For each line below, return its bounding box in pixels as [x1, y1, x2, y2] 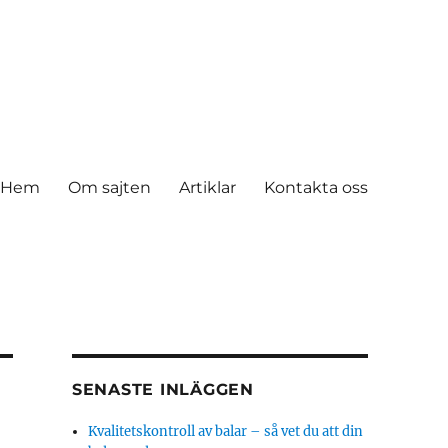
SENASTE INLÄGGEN [71, 380, 254, 399]
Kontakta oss [263, 178, 368, 197]
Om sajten [67, 178, 151, 197]
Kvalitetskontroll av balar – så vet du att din [88, 423, 364, 440]
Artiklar [178, 178, 236, 197]
